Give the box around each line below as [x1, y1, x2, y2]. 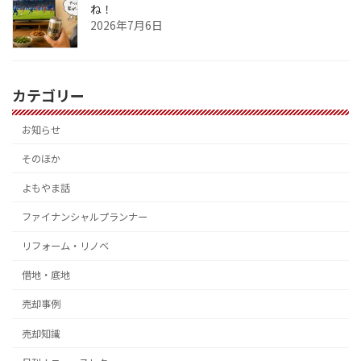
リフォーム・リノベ [22, 239, 110, 254]
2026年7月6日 [90, 16, 163, 33]
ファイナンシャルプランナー [22, 210, 148, 225]
